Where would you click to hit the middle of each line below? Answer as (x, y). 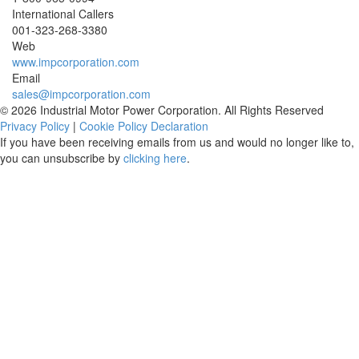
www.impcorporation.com (76, 62)
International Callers (63, 14)
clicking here (155, 158)
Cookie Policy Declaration (144, 126)
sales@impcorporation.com (81, 94)
